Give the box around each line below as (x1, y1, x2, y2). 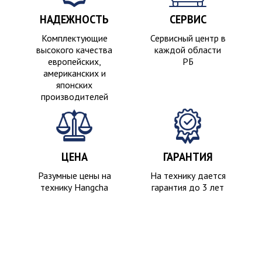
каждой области (154, 44, 221, 56)
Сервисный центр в (150, 32, 226, 44)
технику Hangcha (40, 181, 108, 193)
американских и (43, 67, 106, 79)
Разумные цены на (37, 170, 111, 181)
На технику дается (150, 170, 226, 181)
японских (56, 79, 92, 91)
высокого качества (36, 44, 112, 56)
